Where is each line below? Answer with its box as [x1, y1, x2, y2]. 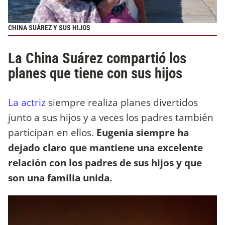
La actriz [8, 95, 46, 109]
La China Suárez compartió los [8, 49, 186, 67]
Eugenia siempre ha [94, 126, 189, 140]
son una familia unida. [8, 171, 112, 185]
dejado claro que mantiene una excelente [8, 141, 203, 155]
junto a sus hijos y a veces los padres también [8, 110, 213, 125]
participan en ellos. [8, 126, 94, 140]
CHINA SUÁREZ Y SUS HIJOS [8, 23, 90, 32]
